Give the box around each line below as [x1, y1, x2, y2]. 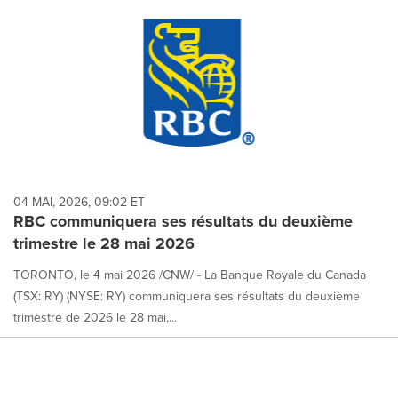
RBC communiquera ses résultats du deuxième [13, 210, 353, 234]
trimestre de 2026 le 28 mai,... [13, 308, 177, 327]
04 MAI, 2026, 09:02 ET [13, 193, 145, 211]
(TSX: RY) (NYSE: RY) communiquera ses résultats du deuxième [13, 287, 360, 306]
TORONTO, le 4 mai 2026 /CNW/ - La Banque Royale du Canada [13, 266, 366, 284]
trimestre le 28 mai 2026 [13, 232, 195, 256]
